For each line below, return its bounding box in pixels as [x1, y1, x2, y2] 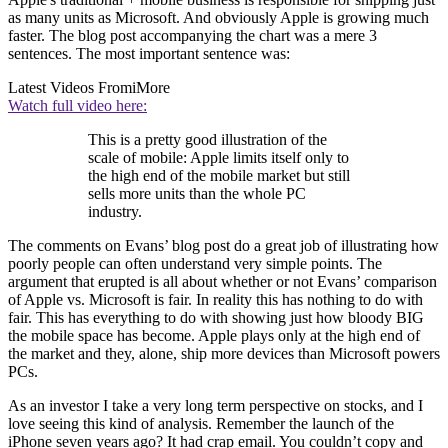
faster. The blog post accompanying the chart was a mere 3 [8, 26, 377, 44]
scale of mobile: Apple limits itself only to [88, 148, 349, 166]
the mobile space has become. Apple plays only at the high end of [8, 326, 420, 344]
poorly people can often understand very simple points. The [8, 254, 382, 272]
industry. [88, 202, 142, 220]
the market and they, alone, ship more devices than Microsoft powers [8, 344, 440, 362]
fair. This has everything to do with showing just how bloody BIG [8, 308, 424, 326]
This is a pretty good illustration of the [88, 130, 327, 148]
